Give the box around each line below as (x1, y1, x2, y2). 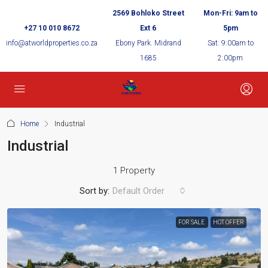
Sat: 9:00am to (207, 39, 254, 47)
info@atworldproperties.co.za (6, 39, 98, 47)
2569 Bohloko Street (112, 9, 184, 17)
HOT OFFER (213, 219, 244, 226)
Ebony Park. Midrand (115, 39, 181, 47)
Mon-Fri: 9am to (203, 9, 258, 17)
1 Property (113, 165, 155, 176)
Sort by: (80, 185, 109, 196)
